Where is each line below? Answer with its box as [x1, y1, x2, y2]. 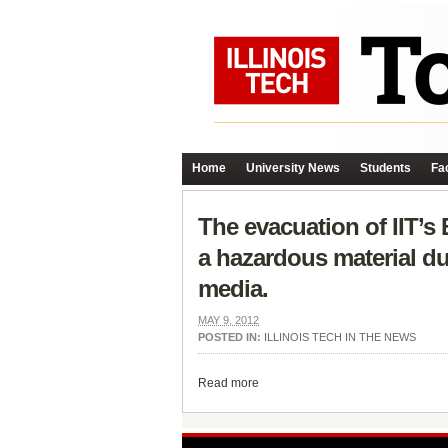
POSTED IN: [198, 331, 264, 343]
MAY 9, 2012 [198, 314, 259, 326]
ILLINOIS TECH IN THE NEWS [264, 331, 416, 343]
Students [360, 161, 411, 175]
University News [246, 161, 340, 175]
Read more [198, 376, 259, 390]
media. [198, 275, 268, 302]
